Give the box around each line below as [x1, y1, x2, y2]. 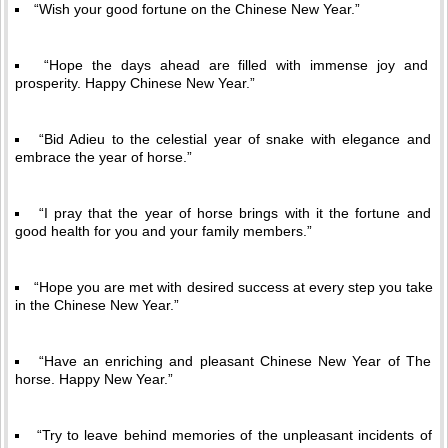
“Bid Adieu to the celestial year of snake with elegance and [38, 131, 431, 147]
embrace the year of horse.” [15, 149, 192, 165]
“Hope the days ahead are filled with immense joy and [43, 57, 429, 73]
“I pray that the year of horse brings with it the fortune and [38, 205, 431, 221]
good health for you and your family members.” [15, 223, 312, 239]
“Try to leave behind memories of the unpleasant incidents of [36, 427, 432, 443]
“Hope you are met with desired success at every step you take [34, 279, 433, 295]
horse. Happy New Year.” [15, 371, 173, 387]
